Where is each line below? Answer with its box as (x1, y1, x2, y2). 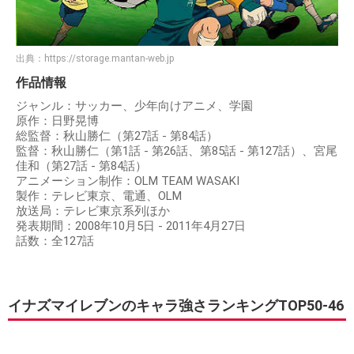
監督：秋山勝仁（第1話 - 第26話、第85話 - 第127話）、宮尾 (16, 144, 337, 159)
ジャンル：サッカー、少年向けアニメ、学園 (16, 99, 253, 114)
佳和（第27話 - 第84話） (16, 159, 147, 174)
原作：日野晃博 (16, 114, 99, 129)
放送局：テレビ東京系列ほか (16, 204, 170, 219)
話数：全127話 (16, 234, 94, 249)
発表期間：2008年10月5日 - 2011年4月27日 (16, 219, 246, 234)
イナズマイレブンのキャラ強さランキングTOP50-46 (8, 297, 344, 314)
